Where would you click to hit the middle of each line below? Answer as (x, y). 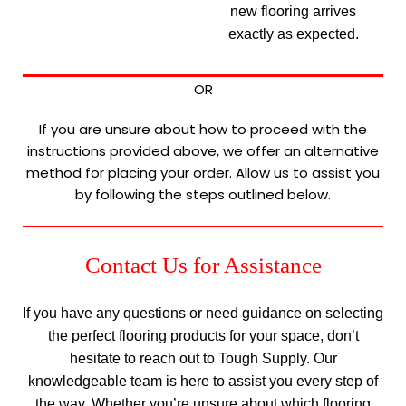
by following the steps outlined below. (203, 194)
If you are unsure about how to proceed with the (203, 129)
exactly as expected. (293, 34)
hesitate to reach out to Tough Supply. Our (203, 358)
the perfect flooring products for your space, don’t (203, 336)
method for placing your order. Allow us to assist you (203, 172)
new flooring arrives (293, 11)
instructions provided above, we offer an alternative (203, 150)
